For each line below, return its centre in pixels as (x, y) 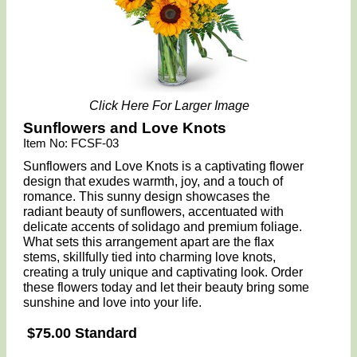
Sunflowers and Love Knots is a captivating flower (164, 166)
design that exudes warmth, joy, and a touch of (153, 181)
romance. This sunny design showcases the (147, 196)
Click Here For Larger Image (170, 106)
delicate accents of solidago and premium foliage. (163, 227)
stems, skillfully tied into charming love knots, (150, 257)
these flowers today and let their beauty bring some (167, 287)
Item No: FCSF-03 (71, 143)
